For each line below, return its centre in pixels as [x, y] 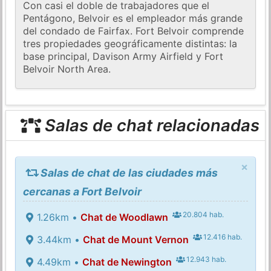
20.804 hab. [203, 214]
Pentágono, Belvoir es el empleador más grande [133, 18]
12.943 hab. [206, 259]
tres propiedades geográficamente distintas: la [130, 44]
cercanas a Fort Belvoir [83, 191]
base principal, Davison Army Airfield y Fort [123, 57]
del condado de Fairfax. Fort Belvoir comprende [134, 31]
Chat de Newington [127, 262]
